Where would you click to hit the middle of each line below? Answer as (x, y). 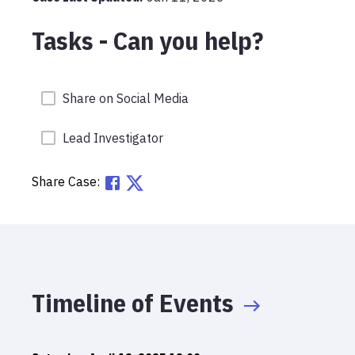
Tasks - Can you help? (147, 40)
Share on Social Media (125, 98)
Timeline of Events (133, 303)
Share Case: (66, 182)
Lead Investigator (113, 138)
